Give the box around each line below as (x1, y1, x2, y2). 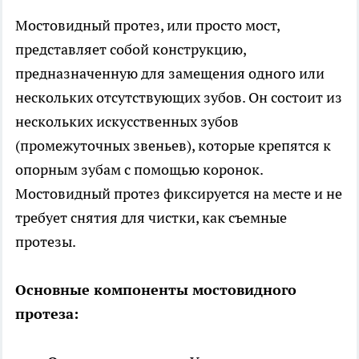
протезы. (15, 232, 76, 252)
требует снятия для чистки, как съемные (15, 208, 287, 228)
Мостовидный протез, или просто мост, (15, 16, 280, 35)
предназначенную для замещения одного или (15, 64, 325, 83)
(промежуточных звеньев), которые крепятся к (15, 136, 331, 155)
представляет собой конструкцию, (15, 40, 246, 59)
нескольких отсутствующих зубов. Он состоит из (15, 88, 342, 107)
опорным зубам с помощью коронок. (15, 160, 263, 179)
